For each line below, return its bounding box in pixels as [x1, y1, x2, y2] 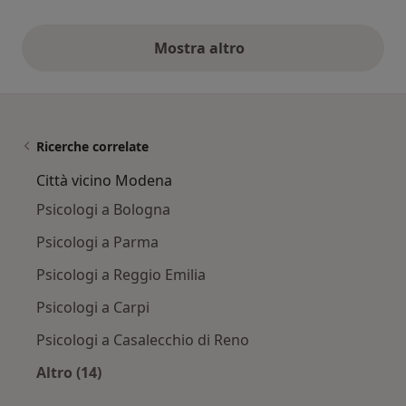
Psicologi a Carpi [36, 296, 150, 317]
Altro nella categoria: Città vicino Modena [68, 382, 370, 403]
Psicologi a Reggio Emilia [36, 264, 206, 285]
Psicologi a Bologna [36, 198, 170, 219]
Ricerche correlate [36, 137, 149, 155]
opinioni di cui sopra [201, 47, 350, 68]
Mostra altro [154, 37, 252, 58]
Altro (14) [36, 362, 101, 382]
